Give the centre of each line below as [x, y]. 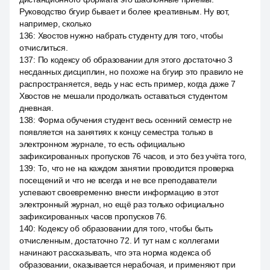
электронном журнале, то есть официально [102, 144]
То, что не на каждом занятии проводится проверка [136, 168]
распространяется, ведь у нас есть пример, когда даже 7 [127, 84]
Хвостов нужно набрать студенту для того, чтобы [130, 36]
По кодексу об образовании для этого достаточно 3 [135, 60]
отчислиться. [44, 48]
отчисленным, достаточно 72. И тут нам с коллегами [119, 240]
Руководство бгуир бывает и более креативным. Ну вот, [124, 11]
